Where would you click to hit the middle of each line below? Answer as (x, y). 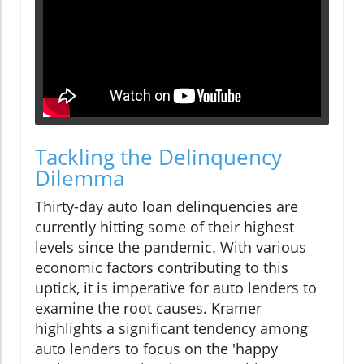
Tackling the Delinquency (158, 157)
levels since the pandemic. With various (171, 247)
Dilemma (80, 178)
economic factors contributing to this (162, 268)
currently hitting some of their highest (165, 227)
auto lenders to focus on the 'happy (156, 349)
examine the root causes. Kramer (148, 308)
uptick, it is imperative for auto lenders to (176, 288)
